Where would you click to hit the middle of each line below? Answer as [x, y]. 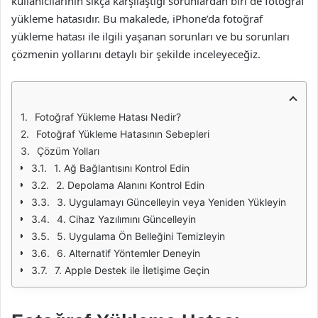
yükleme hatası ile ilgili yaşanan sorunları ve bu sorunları [150, 36]
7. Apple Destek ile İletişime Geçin [132, 270]
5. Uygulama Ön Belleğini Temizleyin [141, 236]
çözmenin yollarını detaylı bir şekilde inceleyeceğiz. [136, 54]
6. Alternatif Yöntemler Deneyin [128, 253]
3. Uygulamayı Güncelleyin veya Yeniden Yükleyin [171, 202]
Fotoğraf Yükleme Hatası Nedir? [108, 117]
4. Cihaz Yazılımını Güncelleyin [126, 219]
